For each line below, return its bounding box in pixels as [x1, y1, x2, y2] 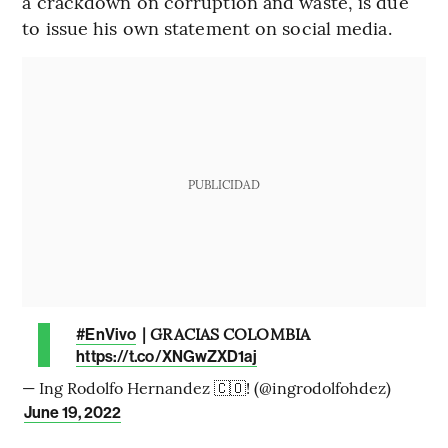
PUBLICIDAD [187, 175, 260, 192]
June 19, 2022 [24, 402, 122, 422]
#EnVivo [76, 324, 137, 344]
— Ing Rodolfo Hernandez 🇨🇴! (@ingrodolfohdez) [22, 375, 392, 398]
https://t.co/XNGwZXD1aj [76, 346, 257, 366]
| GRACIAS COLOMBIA [138, 321, 310, 344]
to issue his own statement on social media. [22, 14, 392, 40]
